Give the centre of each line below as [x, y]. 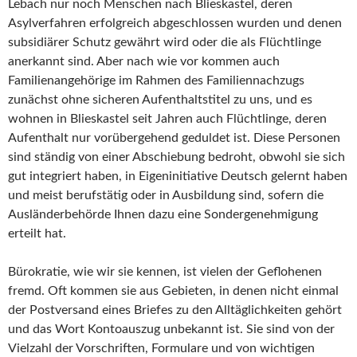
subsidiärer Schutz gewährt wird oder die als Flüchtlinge [165, 43]
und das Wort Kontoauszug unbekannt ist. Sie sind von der [171, 330]
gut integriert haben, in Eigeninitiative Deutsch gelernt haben [178, 177]
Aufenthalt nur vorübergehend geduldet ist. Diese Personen [174, 138]
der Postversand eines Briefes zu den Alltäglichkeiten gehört [175, 310]
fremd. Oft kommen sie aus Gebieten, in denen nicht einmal [173, 291]
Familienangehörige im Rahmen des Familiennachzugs [156, 81]
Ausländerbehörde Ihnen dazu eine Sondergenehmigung [163, 215]
